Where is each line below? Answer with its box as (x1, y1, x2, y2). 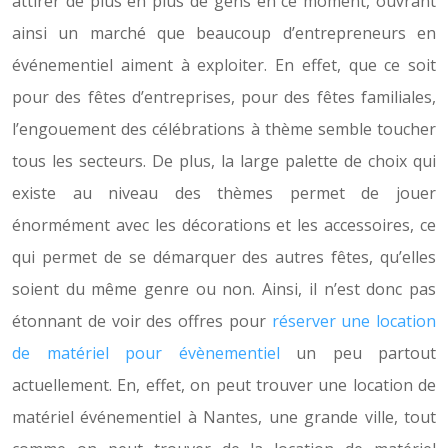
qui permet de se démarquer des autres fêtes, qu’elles (12, 246, 436, 268)
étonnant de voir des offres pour (12, 310, 272, 332)
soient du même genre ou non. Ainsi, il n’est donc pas (12, 278, 436, 300)
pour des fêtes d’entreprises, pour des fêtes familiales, (12, 86, 436, 108)
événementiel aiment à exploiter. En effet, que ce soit (12, 54, 436, 76)
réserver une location (271, 310, 436, 332)
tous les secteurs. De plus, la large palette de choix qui (12, 150, 436, 172)
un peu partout (279, 342, 436, 364)
